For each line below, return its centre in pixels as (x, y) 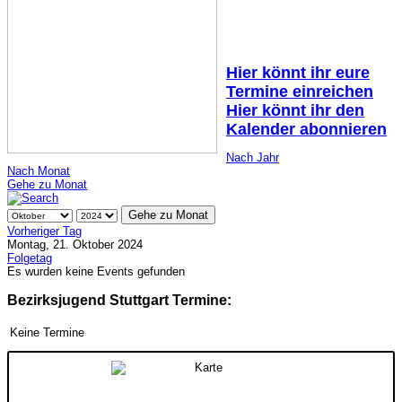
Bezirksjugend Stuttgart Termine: (119, 300)
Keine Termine (47, 332)
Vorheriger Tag (44, 231)
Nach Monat (39, 170)
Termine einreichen (300, 91)
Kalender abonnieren (306, 129)
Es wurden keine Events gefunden (96, 271)
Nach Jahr (253, 157)
